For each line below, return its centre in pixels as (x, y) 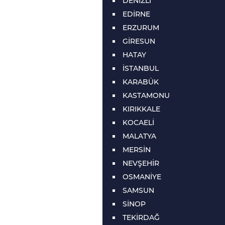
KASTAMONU (146, 95)
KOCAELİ (138, 123)
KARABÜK (141, 82)
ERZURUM (141, 28)
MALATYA (139, 136)
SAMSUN (138, 190)
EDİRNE (136, 14)
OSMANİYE (142, 177)
